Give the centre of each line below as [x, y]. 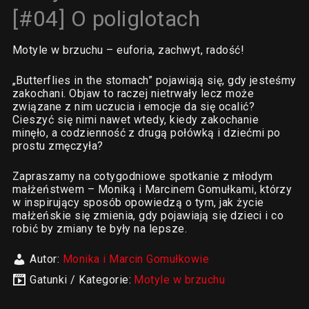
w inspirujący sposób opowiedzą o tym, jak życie [138, 202]
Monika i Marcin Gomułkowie [136, 259]
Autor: [46, 259]
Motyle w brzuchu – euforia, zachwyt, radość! [128, 50]
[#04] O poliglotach [106, 19]
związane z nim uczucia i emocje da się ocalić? [133, 107]
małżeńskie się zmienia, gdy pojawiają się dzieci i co [148, 216]
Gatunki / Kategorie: [82, 280]
